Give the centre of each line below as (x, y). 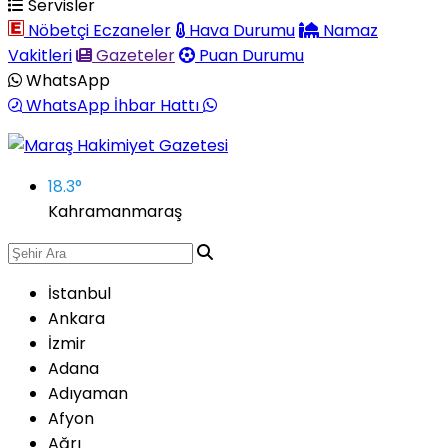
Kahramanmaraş (115, 211)
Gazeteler (133, 55)
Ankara (76, 318)
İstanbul (79, 293)
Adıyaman (88, 393)
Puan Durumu (249, 55)
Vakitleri (40, 55)
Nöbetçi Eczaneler (97, 30)
